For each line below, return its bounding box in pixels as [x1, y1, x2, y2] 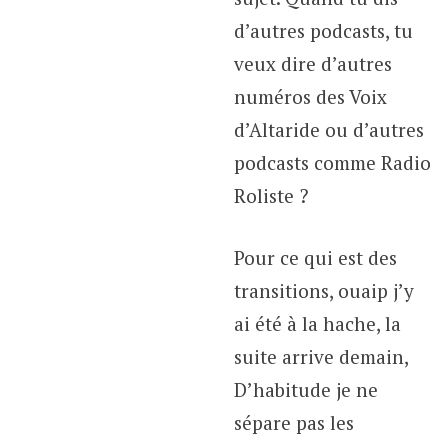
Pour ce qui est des [233, 244, 397, 270]
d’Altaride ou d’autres [233, 117, 424, 143]
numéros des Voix [233, 84, 387, 110]
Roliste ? [233, 183, 308, 209]
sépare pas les [233, 409, 354, 435]
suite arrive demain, [233, 343, 408, 369]
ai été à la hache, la [233, 310, 401, 336]
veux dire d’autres [233, 51, 392, 77]
